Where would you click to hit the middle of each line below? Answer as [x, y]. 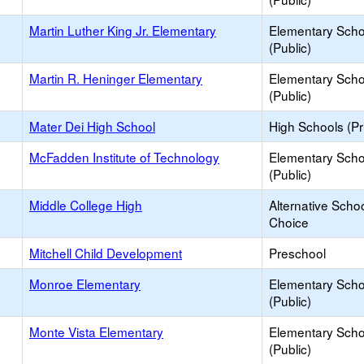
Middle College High [86, 205]
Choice [289, 222]
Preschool [297, 253]
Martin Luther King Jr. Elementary [123, 30]
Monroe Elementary [85, 284]
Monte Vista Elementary [96, 331]
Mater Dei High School [92, 126]
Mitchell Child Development [106, 253]
